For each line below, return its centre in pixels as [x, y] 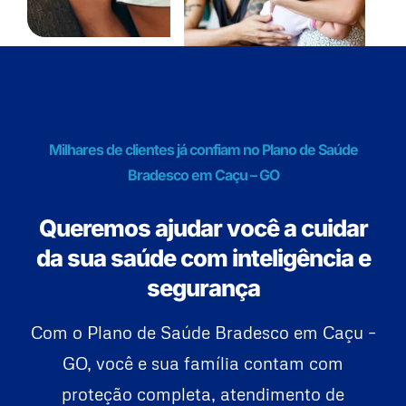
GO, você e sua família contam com [203, 363]
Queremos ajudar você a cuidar [203, 228]
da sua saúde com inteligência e [203, 258]
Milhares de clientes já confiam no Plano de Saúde [203, 150]
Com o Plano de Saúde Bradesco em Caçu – [203, 333]
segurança [203, 288]
